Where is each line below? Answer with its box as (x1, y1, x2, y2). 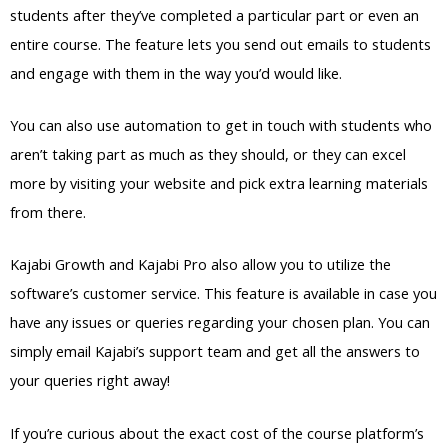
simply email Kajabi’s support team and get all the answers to (10, 341, 420, 362)
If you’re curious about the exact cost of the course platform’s (10, 422, 424, 443)
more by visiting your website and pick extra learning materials (10, 173, 428, 194)
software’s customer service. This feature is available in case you (10, 283, 437, 304)
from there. (10, 202, 86, 223)
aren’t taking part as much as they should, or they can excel (10, 144, 406, 165)
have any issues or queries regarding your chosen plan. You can (10, 312, 430, 333)
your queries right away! (10, 370, 170, 391)
